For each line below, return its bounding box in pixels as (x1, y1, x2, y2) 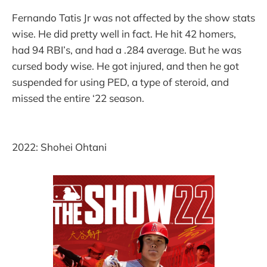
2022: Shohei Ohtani (12, 140, 107, 153)
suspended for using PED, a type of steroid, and (12, 76, 229, 89)
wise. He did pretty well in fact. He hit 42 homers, (12, 27, 236, 41)
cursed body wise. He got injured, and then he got (12, 60, 239, 73)
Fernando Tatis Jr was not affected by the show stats (12, 11, 255, 24)
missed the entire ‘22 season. (12, 92, 144, 105)
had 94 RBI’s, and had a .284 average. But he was (12, 44, 241, 57)
